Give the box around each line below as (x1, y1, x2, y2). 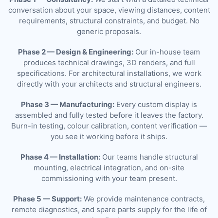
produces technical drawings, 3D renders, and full (23, 57, 195, 67)
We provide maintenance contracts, (82, 194, 205, 203)
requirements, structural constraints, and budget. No (18, 16, 200, 25)
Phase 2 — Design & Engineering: (18, 47, 133, 56)
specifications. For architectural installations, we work (17, 68, 201, 78)
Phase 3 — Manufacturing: (21, 99, 114, 109)
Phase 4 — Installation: (20, 152, 100, 162)
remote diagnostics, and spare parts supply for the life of (11, 204, 207, 214)
